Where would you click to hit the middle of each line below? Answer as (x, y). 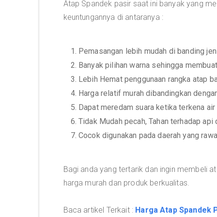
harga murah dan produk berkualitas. (126, 183)
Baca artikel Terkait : (99, 210)
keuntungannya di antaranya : (113, 17)
